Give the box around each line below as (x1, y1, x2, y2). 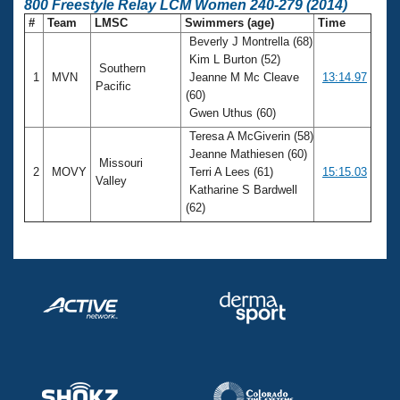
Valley (96, 173, 130, 187)
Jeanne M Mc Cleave (186, 70, 299, 84)
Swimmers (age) (181, 15, 278, 29)
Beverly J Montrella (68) (186, 34, 312, 48)
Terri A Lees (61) (186, 164, 273, 179)
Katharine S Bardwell (186, 182, 297, 196)
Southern (96, 61, 146, 75)
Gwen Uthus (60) (186, 105, 279, 120)
